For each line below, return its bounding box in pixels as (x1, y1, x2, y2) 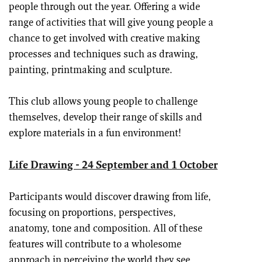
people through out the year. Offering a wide (9, 2, 200, 13)
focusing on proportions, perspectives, (9, 208, 176, 218)
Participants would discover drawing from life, (9, 192, 211, 202)
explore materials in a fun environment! (9, 129, 181, 139)
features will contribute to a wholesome (9, 239, 181, 250)
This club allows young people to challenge (9, 97, 198, 108)
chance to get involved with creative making (9, 34, 200, 44)
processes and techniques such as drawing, (9, 50, 198, 60)
